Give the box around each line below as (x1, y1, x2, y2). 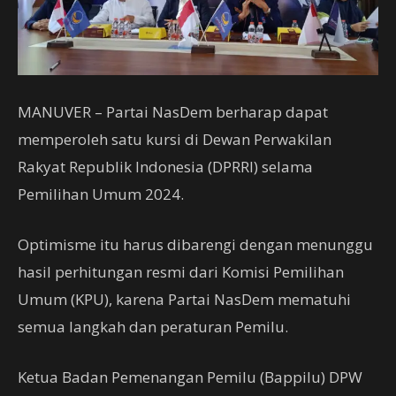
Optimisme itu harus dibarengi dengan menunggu (18, 234, 373, 255)
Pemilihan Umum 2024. (18, 184, 184, 205)
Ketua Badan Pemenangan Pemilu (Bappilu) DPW (18, 367, 362, 388)
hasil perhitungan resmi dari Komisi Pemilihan (18, 262, 344, 283)
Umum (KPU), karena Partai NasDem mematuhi (18, 289, 351, 310)
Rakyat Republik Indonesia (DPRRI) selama (18, 156, 313, 178)
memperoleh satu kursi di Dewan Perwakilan (18, 129, 331, 150)
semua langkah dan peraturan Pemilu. (18, 316, 288, 338)
